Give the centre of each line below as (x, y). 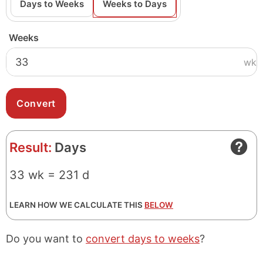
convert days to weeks (143, 239)
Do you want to (46, 239)
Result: (31, 147)
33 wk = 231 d (49, 175)
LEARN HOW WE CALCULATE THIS (77, 205)
